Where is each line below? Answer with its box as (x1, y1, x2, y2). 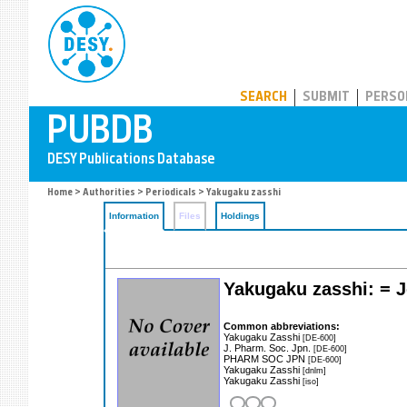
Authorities (83, 188, 135, 198)
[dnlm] (303, 364, 326, 375)
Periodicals (145, 188, 196, 198)
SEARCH (240, 91, 287, 104)
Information (109, 211, 159, 221)
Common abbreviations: (223, 320, 340, 332)
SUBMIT (303, 91, 350, 104)
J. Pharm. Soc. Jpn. (223, 342, 313, 353)
